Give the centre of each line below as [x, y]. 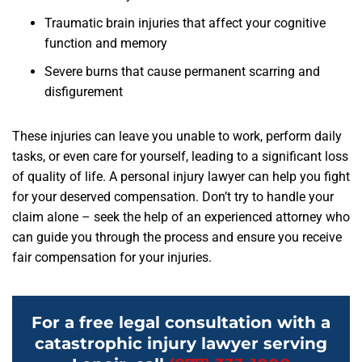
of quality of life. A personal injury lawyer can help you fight [181, 177]
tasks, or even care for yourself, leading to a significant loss [180, 156]
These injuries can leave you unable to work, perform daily [177, 136]
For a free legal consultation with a [181, 322]
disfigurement [84, 92]
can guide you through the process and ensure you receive [177, 237]
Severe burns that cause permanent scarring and [182, 72]
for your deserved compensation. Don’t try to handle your [173, 197]
